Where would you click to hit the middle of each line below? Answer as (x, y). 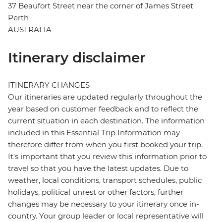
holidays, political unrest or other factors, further (96, 192)
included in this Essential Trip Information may (94, 133)
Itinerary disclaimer (77, 58)
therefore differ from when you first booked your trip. (105, 145)
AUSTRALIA (30, 30)
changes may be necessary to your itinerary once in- (104, 204)
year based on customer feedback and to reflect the (103, 109)
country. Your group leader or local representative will (106, 216)
